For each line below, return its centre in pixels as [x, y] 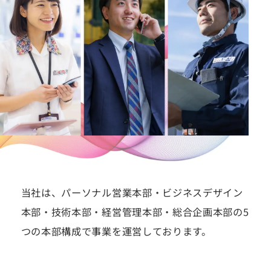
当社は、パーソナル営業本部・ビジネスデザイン [132, 193]
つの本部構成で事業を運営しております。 [116, 231]
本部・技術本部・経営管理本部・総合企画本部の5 [135, 212]
